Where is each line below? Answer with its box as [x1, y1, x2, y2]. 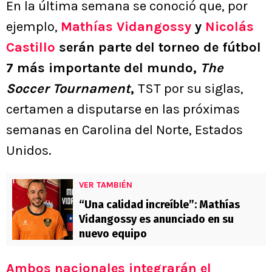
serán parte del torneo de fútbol [55, 39, 261, 56]
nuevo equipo [79, 227, 147, 241]
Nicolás [205, 19, 254, 35]
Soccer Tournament [6, 81, 131, 97]
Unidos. [6, 143, 52, 159]
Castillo [6, 39, 55, 56]
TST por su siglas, [138, 81, 243, 97]
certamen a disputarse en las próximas [6, 101, 240, 118]
